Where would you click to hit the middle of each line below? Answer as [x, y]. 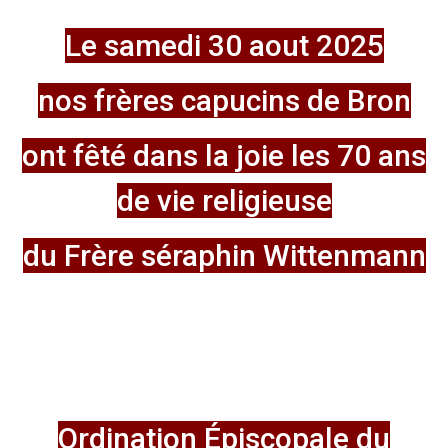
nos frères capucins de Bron [224, 100]
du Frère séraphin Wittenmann [224, 255]
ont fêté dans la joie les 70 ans [224, 155]
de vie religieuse [224, 200]
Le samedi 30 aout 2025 [224, 45]
